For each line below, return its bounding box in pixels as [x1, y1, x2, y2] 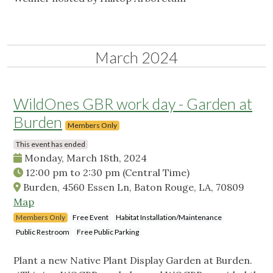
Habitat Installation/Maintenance [116, 213, 222, 222]
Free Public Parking [77, 227, 139, 237]
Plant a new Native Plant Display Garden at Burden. [13, 254, 252, 267]
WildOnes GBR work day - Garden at [13, 94, 252, 113]
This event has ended [16, 140, 85, 149]
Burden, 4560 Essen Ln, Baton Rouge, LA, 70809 [21, 181, 244, 194]
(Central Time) [122, 166, 190, 179]
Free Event [73, 213, 108, 222]
